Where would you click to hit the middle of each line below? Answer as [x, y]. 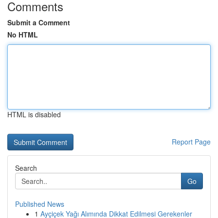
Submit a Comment [39, 22]
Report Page [191, 142]
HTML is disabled [34, 114]
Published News [40, 204]
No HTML [23, 35]
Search [26, 168]
